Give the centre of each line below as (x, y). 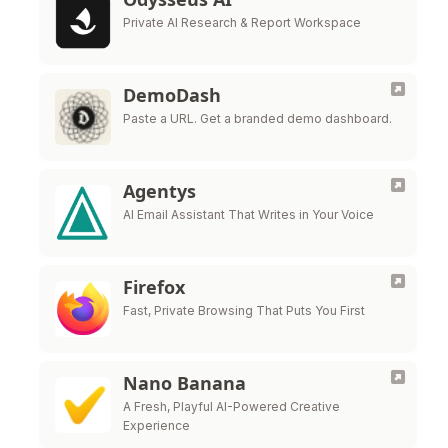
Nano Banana (184, 383)
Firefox (154, 287)
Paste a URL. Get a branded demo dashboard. (257, 118)
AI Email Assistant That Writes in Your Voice (248, 214)
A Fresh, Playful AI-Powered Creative (231, 406)
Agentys (159, 191)
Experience (156, 425)
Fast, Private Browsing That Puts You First (244, 310)
